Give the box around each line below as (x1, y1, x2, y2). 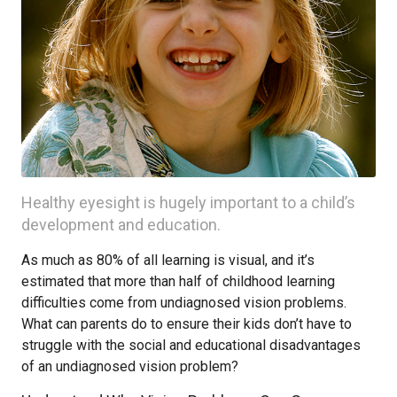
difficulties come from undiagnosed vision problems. (21, 294, 346, 311)
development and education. (21, 215, 221, 234)
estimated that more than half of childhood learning (21, 273, 335, 290)
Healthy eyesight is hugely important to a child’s (21, 193, 355, 212)
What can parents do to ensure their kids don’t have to (21, 315, 352, 332)
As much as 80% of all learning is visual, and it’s (21, 252, 315, 269)
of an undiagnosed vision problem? (21, 358, 238, 375)
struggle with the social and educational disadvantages (21, 337, 361, 354)
